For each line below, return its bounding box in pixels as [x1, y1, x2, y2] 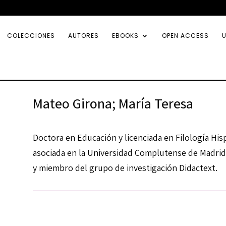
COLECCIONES [7, 31, 55, 40]
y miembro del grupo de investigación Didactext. [32, 162, 217, 174]
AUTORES [68, 31, 99, 40]
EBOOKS [112, 31, 139, 40]
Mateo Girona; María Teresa [32, 93, 193, 112]
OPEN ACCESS [162, 31, 209, 40]
